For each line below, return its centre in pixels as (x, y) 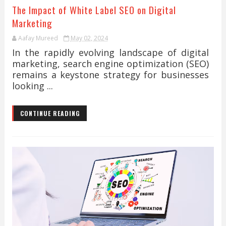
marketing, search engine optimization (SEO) (110, 64)
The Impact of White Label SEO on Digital (94, 10)
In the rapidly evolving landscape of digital (110, 52)
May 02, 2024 (89, 38)
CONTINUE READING (50, 113)
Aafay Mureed (38, 38)
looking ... (32, 86)
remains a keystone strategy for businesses (110, 75)
